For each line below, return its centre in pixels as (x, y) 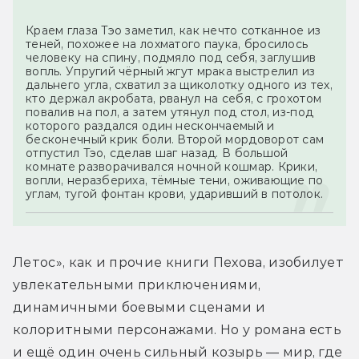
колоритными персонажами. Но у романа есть (177, 329)
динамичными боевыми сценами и (139, 307)
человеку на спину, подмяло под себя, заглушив (171, 57)
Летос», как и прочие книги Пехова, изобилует (179, 262)
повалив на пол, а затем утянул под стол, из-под (170, 112)
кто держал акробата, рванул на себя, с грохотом (174, 98)
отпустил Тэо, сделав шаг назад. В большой (157, 153)
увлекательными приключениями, (137, 284)
